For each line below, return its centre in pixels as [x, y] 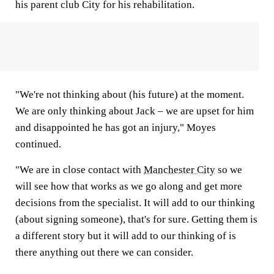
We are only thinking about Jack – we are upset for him [135, 111]
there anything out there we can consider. [104, 253]
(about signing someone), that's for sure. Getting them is [136, 220]
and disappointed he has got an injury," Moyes [116, 128]
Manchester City [180, 170]
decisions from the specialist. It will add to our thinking [135, 203]
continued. [38, 144]
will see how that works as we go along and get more [129, 187]
